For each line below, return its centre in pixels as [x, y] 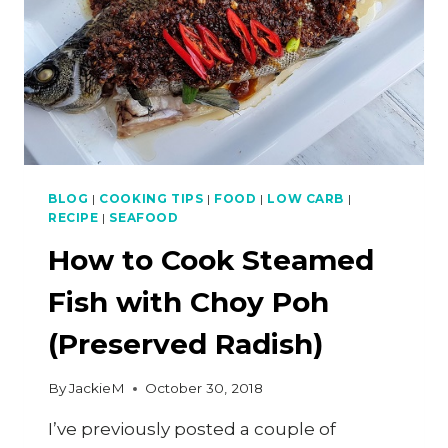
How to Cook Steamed [211, 259]
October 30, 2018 [204, 388]
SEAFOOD [144, 217]
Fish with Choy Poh [188, 301]
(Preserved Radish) [185, 343]
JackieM [97, 388]
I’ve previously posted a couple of [192, 429]
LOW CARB [306, 198]
